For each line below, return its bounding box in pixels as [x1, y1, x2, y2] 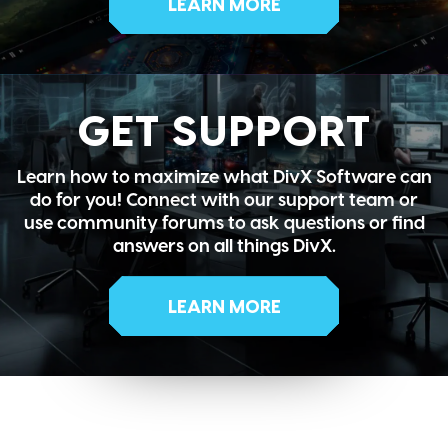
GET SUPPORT [77, 102, 371, 155]
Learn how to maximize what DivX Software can [16, 165, 432, 187]
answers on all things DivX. [112, 234, 336, 256]
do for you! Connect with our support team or [30, 188, 418, 210]
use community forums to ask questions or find [23, 211, 425, 233]
